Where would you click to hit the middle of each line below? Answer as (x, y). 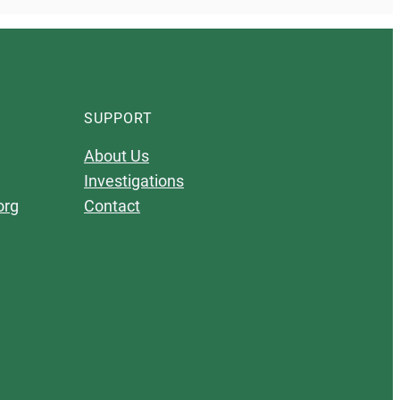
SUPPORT (118, 118)
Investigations (134, 181)
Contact (112, 206)
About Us (117, 156)
